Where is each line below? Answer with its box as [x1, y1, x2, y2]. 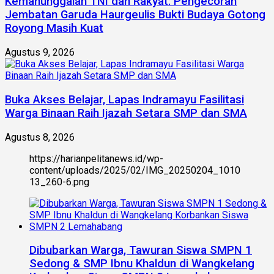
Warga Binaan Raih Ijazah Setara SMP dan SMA [5, 106, 247, 120]
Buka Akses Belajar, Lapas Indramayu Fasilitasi [5, 92, 244, 106]
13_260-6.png [29, 176, 89, 188]
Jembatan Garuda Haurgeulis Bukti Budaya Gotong [5, 8, 265, 22]
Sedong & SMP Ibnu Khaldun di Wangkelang [29, 257, 254, 271]
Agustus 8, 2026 [5, 131, 75, 143]
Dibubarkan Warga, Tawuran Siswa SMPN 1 [29, 243, 252, 257]
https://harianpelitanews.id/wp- [29, 152, 163, 165]
